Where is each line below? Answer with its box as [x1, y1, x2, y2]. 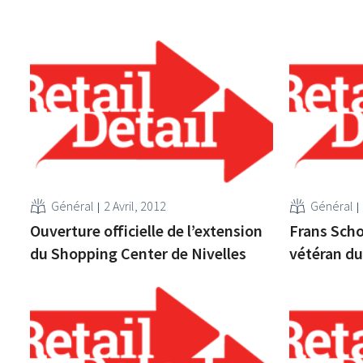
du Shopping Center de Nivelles [30, 242, 247, 263]
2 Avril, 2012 [104, 197, 167, 214]
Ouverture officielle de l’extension [30, 220, 263, 241]
